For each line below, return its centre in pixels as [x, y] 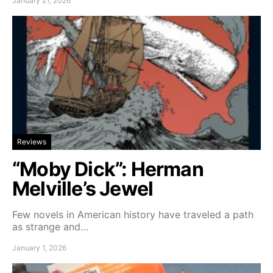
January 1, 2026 [39, 248]
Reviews [32, 142]
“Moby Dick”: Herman [108, 169]
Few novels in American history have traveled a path [133, 215]
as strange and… [50, 227]
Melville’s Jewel [83, 189]
